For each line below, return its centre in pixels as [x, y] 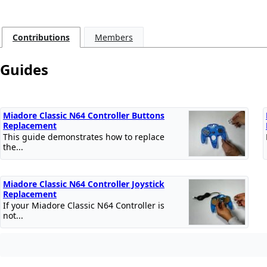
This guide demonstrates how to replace [84, 136]
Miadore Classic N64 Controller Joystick [84, 184]
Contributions [41, 38]
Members [114, 38]
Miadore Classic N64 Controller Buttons [84, 115]
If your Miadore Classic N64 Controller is [84, 205]
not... [13, 215]
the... [13, 147]
